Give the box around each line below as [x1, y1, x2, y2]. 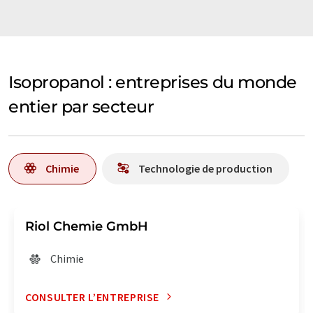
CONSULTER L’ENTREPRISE [25, 289, 160, 304]
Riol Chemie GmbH [25, 218, 148, 234]
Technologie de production [138, 161, 272, 175]
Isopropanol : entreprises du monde [8, 71, 297, 92]
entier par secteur [8, 96, 154, 117]
